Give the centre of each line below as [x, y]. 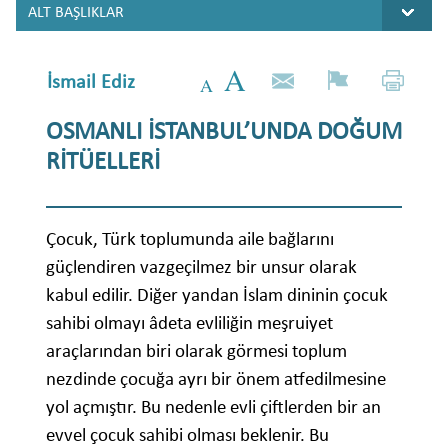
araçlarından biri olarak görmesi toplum [196, 350]
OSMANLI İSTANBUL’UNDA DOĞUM [224, 130]
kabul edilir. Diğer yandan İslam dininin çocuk [217, 294]
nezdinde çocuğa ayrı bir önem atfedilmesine [216, 378]
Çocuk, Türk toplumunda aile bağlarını [190, 238]
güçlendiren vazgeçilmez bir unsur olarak [201, 266]
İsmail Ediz [91, 81]
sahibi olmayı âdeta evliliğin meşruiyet [189, 322]
